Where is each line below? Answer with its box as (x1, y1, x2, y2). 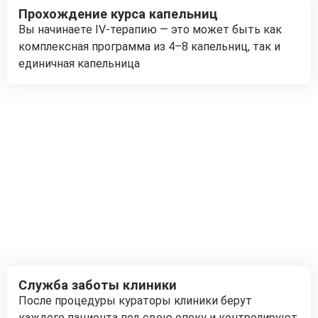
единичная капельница (18, 57, 140, 70)
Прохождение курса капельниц (18, 6, 218, 21)
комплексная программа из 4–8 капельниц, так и (18, 40, 280, 53)
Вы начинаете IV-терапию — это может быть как (18, 23, 282, 36)
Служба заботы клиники (18, 278, 177, 292)
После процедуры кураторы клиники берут (18, 294, 252, 307)
